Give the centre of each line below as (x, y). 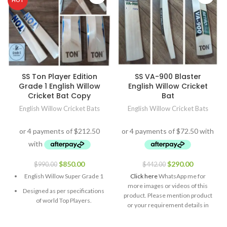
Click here (144, 176)
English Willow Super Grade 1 (64, 176)
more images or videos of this (168, 186)
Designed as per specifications (64, 191)
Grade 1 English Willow (59, 86)
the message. (168, 215)
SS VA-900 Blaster (168, 77)
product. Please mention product (168, 196)
